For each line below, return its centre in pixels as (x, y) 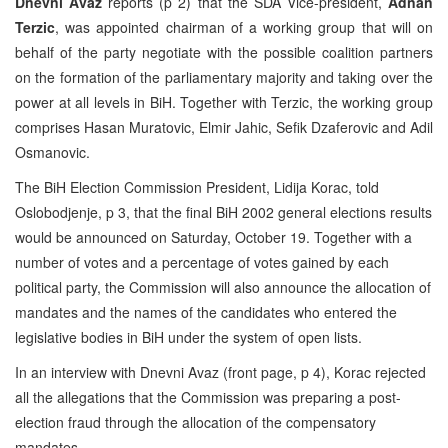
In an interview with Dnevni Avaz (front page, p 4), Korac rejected (220, 371)
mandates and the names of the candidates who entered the (206, 311)
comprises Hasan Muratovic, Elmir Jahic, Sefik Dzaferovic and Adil (224, 126)
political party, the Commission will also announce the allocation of (223, 286)
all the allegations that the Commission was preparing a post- (208, 396)
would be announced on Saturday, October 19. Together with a (213, 236)
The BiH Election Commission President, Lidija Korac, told (197, 186)
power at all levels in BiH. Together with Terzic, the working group (224, 101)
